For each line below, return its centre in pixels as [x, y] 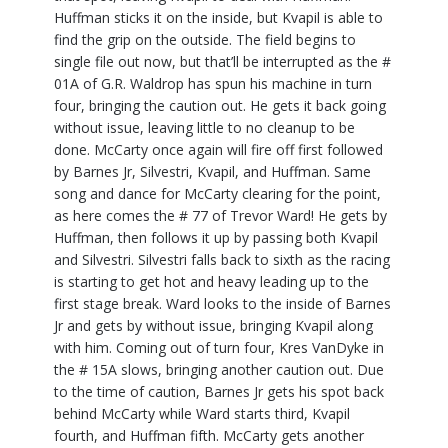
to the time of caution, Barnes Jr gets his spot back [219, 392]
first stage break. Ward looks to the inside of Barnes [222, 304]
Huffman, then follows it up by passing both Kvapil [216, 238]
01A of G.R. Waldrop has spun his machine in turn [213, 84]
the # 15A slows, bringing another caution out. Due [219, 370]
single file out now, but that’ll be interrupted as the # [222, 62]
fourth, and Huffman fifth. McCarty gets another [209, 436]
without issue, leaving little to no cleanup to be [204, 128]
